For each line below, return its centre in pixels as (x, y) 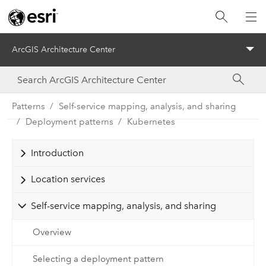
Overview (52, 232)
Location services (68, 179)
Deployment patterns (69, 121)
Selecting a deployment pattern (98, 259)
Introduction (57, 153)
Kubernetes (151, 121)
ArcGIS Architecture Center (64, 50)
